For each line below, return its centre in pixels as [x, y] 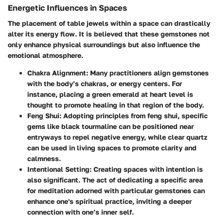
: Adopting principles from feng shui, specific [134, 116]
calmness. [44, 159]
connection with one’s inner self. [81, 212]
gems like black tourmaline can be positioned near [110, 127]
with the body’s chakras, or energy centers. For [105, 84]
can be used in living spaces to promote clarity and [112, 148]
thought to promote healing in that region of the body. [116, 105]
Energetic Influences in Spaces [67, 8]
